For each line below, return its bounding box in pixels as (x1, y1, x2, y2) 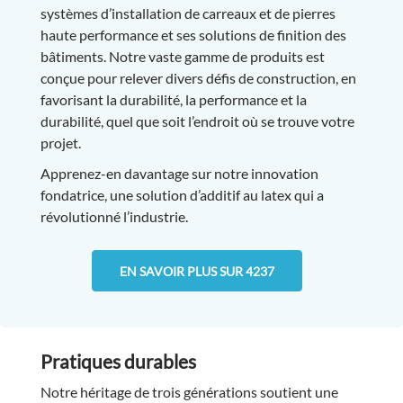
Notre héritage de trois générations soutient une (40, 382, 338, 400)
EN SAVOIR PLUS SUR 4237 (120, 263, 274, 279)
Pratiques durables (40, 349, 196, 372)
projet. (40, 134, 84, 152)
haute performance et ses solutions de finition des (40, 26, 346, 44)
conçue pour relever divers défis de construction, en (40, 69, 356, 87)
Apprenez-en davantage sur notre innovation (40, 165, 318, 183)
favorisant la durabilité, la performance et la (40, 91, 307, 109)
